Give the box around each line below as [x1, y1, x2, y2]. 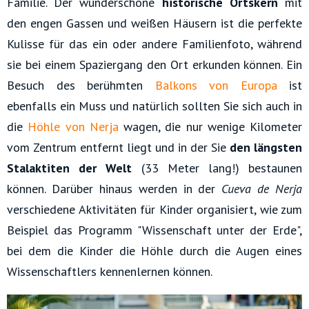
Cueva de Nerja [221, 181, 302, 197]
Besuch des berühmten [7, 77, 143, 94]
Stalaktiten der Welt [7, 160, 132, 177]
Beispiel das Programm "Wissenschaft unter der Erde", [7, 222, 302, 239]
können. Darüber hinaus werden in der [7, 181, 222, 197]
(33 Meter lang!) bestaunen [132, 160, 303, 177]
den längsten [230, 139, 302, 156]
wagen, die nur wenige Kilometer [123, 119, 302, 135]
